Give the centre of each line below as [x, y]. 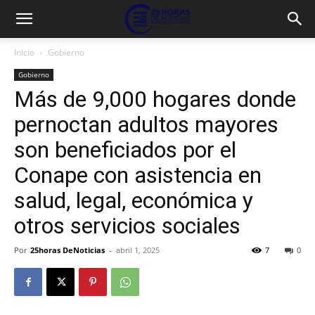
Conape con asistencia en [138, 175]
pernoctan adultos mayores [146, 124]
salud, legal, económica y [134, 200]
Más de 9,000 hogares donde [155, 99]
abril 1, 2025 [138, 250]
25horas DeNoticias [67, 250]
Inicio [24, 52]
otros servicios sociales [127, 226]
